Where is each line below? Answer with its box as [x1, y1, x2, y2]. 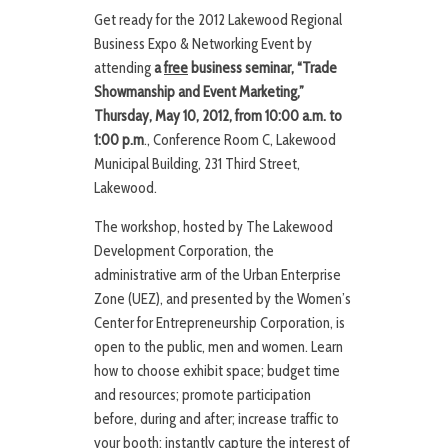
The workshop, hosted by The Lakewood [94, 218, 333, 237]
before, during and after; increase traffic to [94, 410, 339, 429]
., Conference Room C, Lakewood [144, 131, 336, 150]
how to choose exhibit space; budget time [94, 362, 340, 381]
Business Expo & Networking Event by [94, 35, 312, 54]
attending [94, 59, 154, 78]
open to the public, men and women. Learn [94, 338, 343, 357]
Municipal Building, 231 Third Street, [94, 155, 300, 174]
